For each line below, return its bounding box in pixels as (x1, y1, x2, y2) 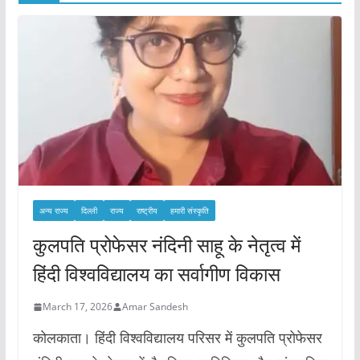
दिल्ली (80, 205, 97, 217)
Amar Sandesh (121, 300, 188, 314)
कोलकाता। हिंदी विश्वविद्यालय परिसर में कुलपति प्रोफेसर (32, 328, 322, 348)
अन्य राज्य (39, 205, 68, 217)
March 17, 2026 (42, 300, 112, 314)
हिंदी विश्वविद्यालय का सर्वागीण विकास (32, 260, 280, 288)
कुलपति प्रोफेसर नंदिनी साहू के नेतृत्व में (32, 231, 301, 259)
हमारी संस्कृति (170, 205, 209, 217)
